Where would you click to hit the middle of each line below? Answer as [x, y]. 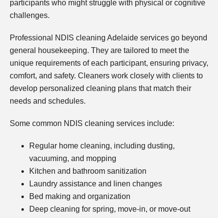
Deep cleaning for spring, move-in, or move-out [110, 209]
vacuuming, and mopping [73, 158]
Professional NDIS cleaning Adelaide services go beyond [109, 37]
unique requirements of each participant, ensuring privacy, [109, 63]
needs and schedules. [48, 101]
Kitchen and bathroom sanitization [88, 171]
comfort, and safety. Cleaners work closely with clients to [106, 75]
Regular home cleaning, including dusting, [102, 145]
